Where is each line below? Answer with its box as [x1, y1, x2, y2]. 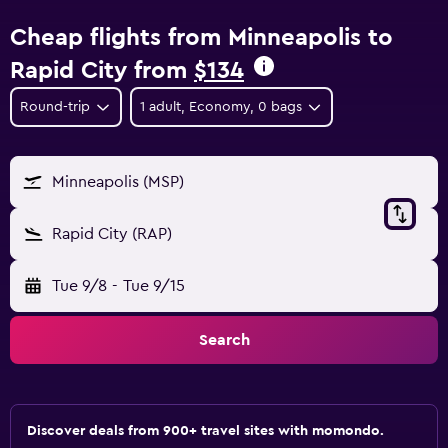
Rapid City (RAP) [52, 226, 172, 242]
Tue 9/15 [122, 278, 185, 294]
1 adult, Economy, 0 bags [139, 100, 302, 114]
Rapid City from [10, 59, 194, 83]
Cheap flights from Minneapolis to [10, 26, 393, 50]
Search [198, 332, 250, 348]
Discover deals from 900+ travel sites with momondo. [27, 424, 384, 438]
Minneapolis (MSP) [52, 174, 184, 190]
